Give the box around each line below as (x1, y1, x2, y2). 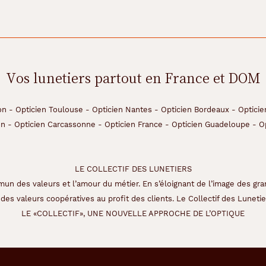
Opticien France (104, 120, 163, 129)
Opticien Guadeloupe (172, 120, 250, 129)
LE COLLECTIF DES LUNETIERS (74, 164, 192, 173)
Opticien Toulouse (15, 105, 83, 114)
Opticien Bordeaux (161, 105, 229, 114)
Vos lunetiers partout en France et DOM (6, 69, 260, 87)
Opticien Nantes (92, 105, 152, 114)
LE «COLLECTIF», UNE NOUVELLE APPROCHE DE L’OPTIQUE (21, 209, 245, 218)
